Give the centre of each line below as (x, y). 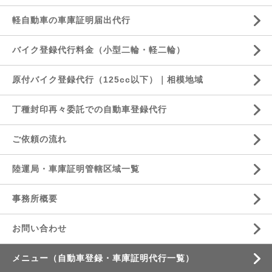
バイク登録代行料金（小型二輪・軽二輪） (99, 50)
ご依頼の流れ (39, 139)
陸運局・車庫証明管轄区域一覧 (76, 169)
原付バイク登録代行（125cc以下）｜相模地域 (108, 80)
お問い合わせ (39, 228)
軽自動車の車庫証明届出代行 (71, 20)
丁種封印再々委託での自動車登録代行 (90, 109)
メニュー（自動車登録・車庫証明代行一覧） (103, 258)
